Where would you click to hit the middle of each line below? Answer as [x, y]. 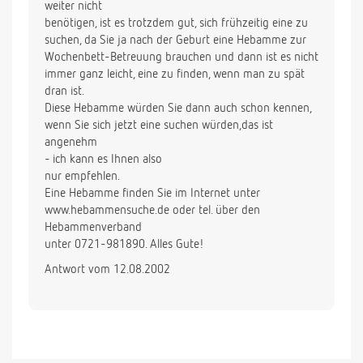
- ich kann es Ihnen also [103, 160]
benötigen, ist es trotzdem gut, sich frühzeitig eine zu [176, 23]
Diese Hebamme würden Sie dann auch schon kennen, [178, 109]
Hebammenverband [93, 228]
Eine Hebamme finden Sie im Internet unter [152, 194]
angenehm [71, 143]
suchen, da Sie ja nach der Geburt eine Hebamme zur [175, 41]
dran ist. [64, 92]
